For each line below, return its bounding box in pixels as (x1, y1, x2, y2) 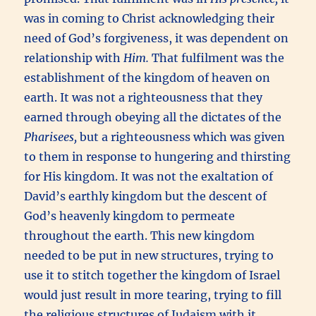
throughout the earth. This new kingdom (24, 228, 255, 243)
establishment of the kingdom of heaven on (24, 70, 271, 85)
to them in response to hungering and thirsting (24, 149, 291, 164)
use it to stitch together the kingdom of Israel (24, 267, 281, 282)
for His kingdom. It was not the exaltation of (24, 169, 274, 183)
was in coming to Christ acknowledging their (24, 11, 275, 25)
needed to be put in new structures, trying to (24, 248, 274, 262)
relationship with (24, 50, 124, 65)
